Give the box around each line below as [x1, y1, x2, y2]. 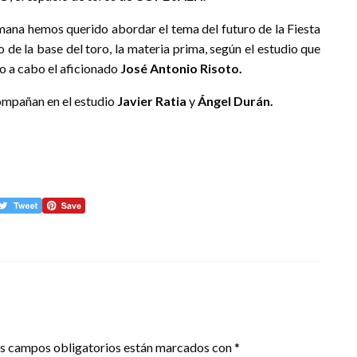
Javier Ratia [117, 92, 186, 108]
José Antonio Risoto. [120, 60, 242, 76]
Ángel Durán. [198, 92, 273, 108]
